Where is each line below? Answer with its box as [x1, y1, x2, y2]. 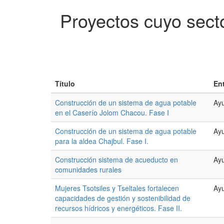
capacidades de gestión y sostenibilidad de [55, 193, 190, 203]
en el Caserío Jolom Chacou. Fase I [55, 107, 169, 117]
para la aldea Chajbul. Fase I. [55, 136, 148, 146]
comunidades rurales [55, 164, 121, 174]
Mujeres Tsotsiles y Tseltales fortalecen [55, 183, 179, 193]
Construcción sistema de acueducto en [55, 154, 178, 164]
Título [55, 78, 75, 88]
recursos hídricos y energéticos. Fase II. [55, 203, 182, 213]
